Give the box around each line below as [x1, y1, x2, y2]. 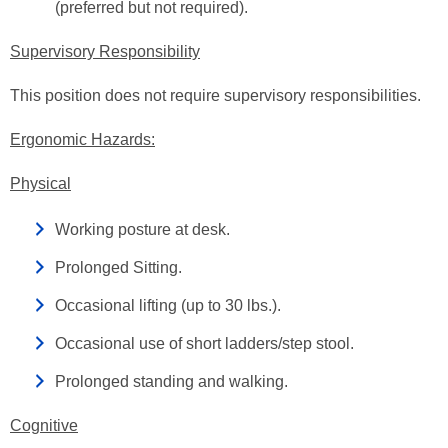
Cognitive [10, 417, 78, 434]
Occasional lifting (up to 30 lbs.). [55, 297, 281, 314]
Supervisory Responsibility [10, 43, 200, 60]
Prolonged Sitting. [55, 259, 182, 276]
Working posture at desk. [55, 221, 230, 238]
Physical [10, 175, 71, 192]
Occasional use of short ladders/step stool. [55, 335, 354, 352]
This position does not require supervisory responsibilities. [10, 87, 421, 104]
